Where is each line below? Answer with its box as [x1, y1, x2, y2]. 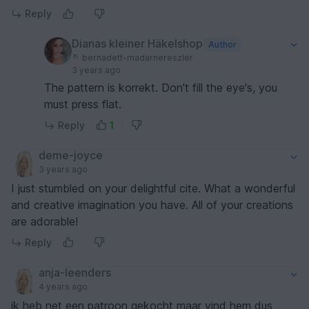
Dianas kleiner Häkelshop [72, 36, 203, 50]
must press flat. [44, 97, 121, 111]
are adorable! [11, 214, 78, 228]
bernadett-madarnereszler [80, 52, 193, 63]
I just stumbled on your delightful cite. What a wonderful [11, 181, 295, 195]
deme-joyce [39, 148, 103, 162]
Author [208, 39, 237, 50]
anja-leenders [39, 265, 111, 279]
